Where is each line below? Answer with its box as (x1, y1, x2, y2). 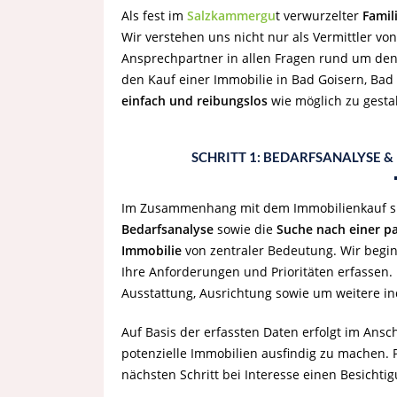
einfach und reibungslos (121, 92, 268, 109)
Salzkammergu (187, 7, 276, 24)
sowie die (214, 221, 276, 237)
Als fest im (121, 7, 187, 24)
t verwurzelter (276, 7, 362, 24)
